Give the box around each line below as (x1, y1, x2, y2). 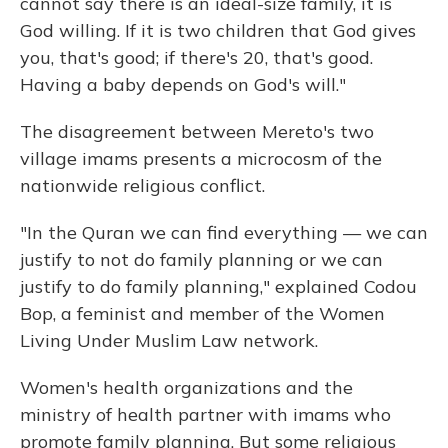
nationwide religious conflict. (20, 174, 265, 198)
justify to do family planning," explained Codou (20, 275, 417, 299)
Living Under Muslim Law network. (20, 329, 318, 353)
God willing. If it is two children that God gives (20, 19, 416, 43)
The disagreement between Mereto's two (20, 120, 374, 144)
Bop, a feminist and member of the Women (20, 302, 385, 326)
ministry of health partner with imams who (20, 403, 391, 427)
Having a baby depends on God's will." (20, 73, 346, 97)
